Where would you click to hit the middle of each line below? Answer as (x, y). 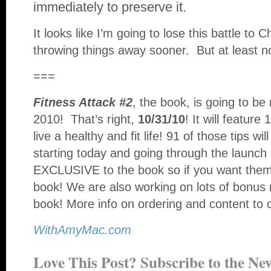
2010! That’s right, (86, 119)
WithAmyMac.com (82, 230)
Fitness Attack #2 (83, 103)
